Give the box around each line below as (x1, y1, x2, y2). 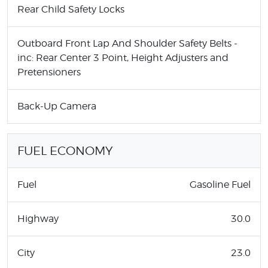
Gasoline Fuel (190, 178, 251, 190)
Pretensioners (17, 66, 81, 78)
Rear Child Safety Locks (17, 3, 124, 15)
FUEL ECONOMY (17, 143, 113, 158)
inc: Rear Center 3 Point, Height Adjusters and (17, 51, 229, 63)
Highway (17, 212, 59, 224)
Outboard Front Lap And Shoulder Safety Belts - (17, 37, 237, 49)
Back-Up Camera (17, 100, 96, 112)
